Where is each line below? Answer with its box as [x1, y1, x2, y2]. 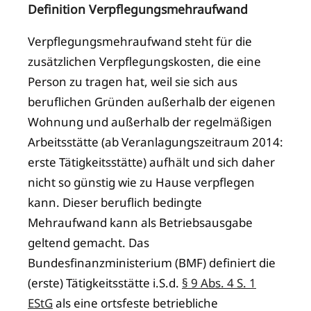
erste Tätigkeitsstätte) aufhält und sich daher [28, 154, 275, 171]
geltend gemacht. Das [28, 235, 149, 251]
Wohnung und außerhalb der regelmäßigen [28, 114, 272, 131]
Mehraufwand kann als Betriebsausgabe [28, 215, 253, 231]
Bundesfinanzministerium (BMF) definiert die [28, 255, 276, 271]
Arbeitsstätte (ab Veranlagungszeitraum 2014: [28, 134, 283, 151]
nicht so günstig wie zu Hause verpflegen [28, 174, 255, 191]
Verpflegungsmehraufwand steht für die [28, 33, 252, 50]
